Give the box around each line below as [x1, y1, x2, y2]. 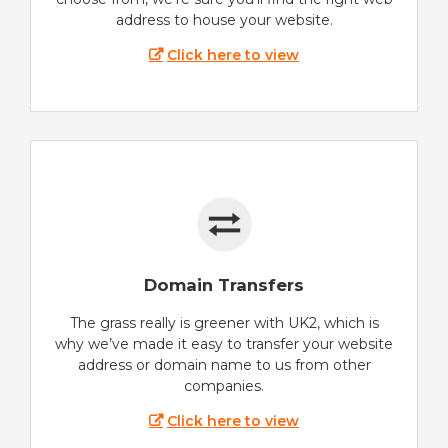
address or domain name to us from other [77, 355, 371, 374]
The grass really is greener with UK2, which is [69, 313, 379, 332]
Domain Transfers [144, 274, 304, 295]
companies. [184, 376, 264, 395]
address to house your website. [115, 11, 333, 30]
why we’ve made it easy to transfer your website [55, 334, 393, 353]
